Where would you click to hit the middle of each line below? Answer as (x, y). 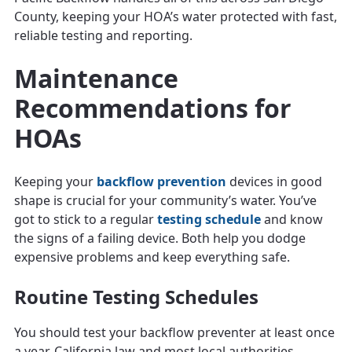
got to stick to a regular (86, 219)
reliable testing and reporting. (103, 35)
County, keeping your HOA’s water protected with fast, (176, 16)
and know (292, 219)
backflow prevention (161, 181)
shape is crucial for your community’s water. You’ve (165, 200)
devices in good (274, 181)
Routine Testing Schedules (136, 296)
